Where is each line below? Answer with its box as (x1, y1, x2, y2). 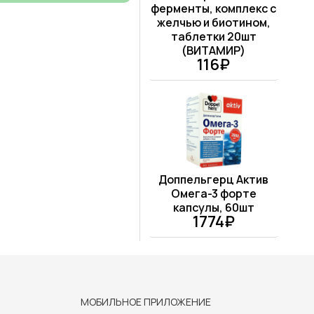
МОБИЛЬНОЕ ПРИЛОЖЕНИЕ (81, 295, 211, 309)
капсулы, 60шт (172, 200, 254, 216)
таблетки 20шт (170, 29, 257, 45)
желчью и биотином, (156, 15, 271, 31)
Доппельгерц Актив (158, 172, 269, 188)
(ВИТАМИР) (182, 43, 246, 59)
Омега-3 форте (170, 186, 257, 202)
